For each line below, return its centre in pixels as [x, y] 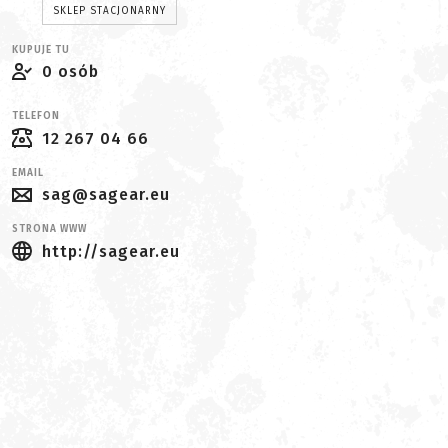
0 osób [70, 71]
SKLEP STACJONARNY [109, 11]
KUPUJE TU [41, 50]
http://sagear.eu [111, 251]
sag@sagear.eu [106, 195]
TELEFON [36, 116]
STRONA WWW [49, 229]
